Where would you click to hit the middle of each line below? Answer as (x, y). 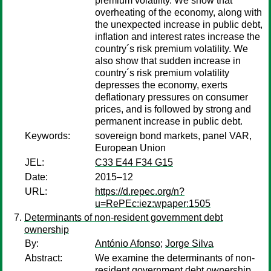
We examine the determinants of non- (175, 258)
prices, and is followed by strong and (173, 109)
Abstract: (44, 258)
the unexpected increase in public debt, (179, 24)
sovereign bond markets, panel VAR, (173, 136)
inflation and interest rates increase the (178, 37)
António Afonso (128, 243)
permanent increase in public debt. (169, 121)
